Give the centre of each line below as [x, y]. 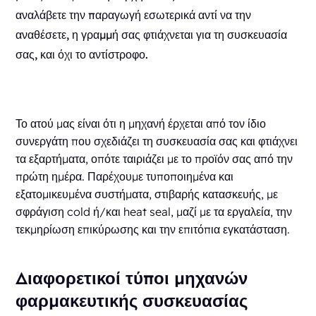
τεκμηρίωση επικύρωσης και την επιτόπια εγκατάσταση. [153, 229]
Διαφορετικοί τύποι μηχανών [132, 278]
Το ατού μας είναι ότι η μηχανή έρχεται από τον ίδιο [141, 123]
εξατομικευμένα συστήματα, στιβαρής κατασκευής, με [147, 194]
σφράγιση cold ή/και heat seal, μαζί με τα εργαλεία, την [154, 211]
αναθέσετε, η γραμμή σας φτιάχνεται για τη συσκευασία [152, 34]
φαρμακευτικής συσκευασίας [132, 300]
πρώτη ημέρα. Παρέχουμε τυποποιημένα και [125, 176]
